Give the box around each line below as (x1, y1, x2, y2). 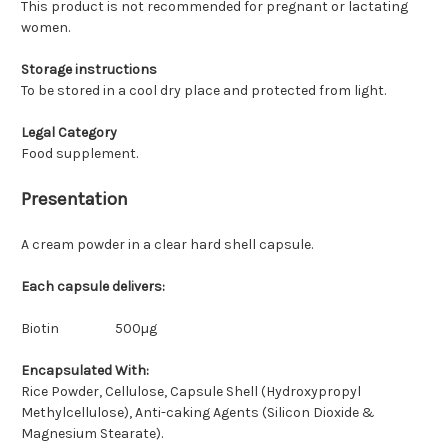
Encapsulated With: (21, 362, 149, 380)
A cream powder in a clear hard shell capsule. (21, 236, 313, 254)
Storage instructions (21, 61, 157, 79)
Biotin (21, 320, 68, 338)
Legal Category (21, 124, 117, 142)
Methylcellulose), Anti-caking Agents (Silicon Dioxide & (21, 404, 375, 422)
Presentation (21, 188, 128, 211)
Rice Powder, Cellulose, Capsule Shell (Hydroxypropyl (21, 383, 361, 401)
